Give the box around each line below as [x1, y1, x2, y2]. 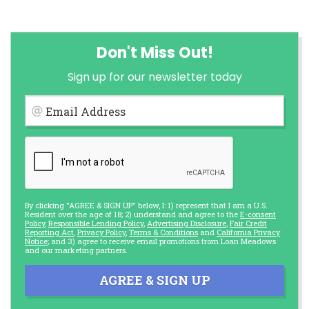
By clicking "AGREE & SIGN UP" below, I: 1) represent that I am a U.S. [25, 200, 268, 211]
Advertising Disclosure [147, 218, 226, 229]
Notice [25, 236, 48, 247]
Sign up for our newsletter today [67, 68, 242, 85]
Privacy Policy [77, 227, 126, 238]
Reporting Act [25, 227, 74, 238]
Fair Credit [230, 218, 267, 229]
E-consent [240, 209, 276, 220]
